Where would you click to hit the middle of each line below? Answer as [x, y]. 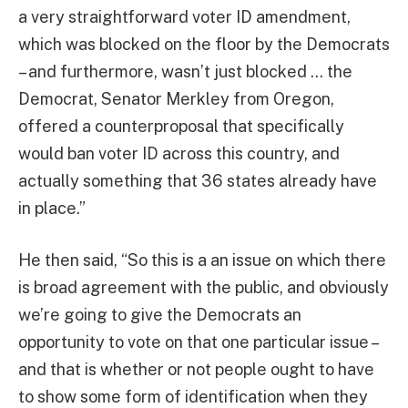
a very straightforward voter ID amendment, [184, 16]
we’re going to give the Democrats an [160, 315]
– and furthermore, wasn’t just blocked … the [185, 71]
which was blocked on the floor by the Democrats [204, 44]
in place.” [52, 208]
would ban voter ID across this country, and [179, 153]
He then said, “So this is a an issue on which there [202, 260]
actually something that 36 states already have [198, 180]
